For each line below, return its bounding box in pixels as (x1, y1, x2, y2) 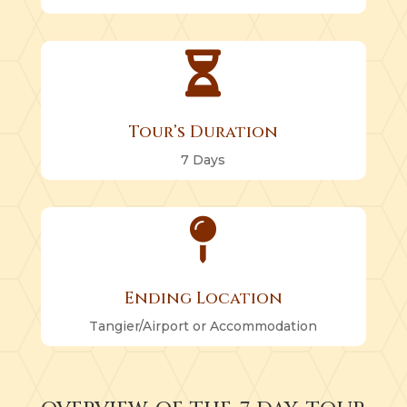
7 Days (181, 151, 226, 168)
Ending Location (124, 286, 283, 310)
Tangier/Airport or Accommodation (89, 317, 318, 334)
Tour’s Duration (128, 120, 278, 144)
